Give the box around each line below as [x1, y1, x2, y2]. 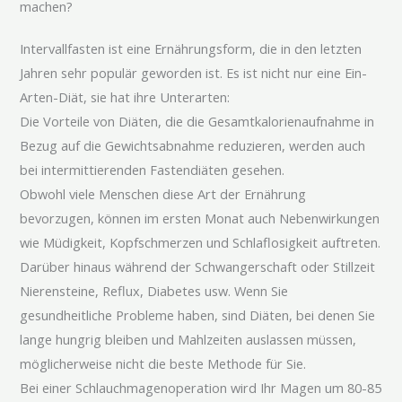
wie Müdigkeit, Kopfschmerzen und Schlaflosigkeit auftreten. [20, 232, 381, 251]
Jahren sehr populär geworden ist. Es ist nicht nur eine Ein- [20, 63, 368, 82]
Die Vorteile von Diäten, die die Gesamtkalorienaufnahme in [20, 111, 375, 130]
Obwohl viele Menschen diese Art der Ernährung [20, 184, 307, 203]
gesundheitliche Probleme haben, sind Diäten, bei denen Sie [20, 305, 376, 324]
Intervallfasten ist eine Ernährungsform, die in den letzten [20, 39, 363, 57]
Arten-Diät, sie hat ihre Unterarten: [20, 87, 231, 106]
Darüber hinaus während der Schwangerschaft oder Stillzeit [20, 257, 376, 275]
